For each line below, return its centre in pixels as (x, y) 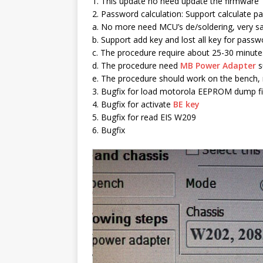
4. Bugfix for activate (133, 104)
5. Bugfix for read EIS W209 (144, 117)
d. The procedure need (136, 65)
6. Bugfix (109, 130)
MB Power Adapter (218, 65)
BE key (186, 104)
